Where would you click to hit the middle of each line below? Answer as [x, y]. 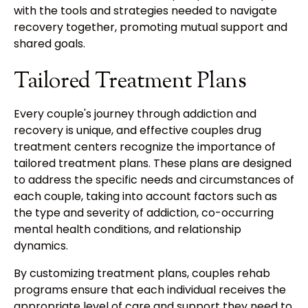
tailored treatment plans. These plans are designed [153, 164]
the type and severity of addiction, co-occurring [144, 213]
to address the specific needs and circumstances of [154, 180]
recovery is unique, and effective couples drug [137, 131]
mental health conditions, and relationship [128, 230]
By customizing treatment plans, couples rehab [142, 274]
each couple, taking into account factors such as [145, 197]
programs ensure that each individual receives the [150, 290]
